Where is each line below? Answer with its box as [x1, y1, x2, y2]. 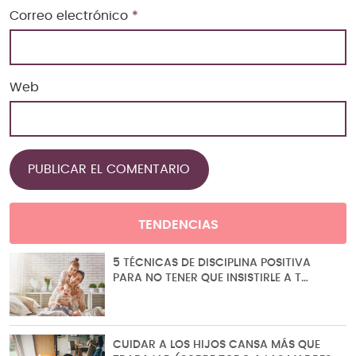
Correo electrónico [10, 9, 132, 22]
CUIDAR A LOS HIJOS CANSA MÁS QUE [113, 339, 320, 350]
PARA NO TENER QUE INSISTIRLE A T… [113, 272, 308, 284]
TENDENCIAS [137, 218, 219, 231]
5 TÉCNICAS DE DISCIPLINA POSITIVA [113, 257, 311, 269]
